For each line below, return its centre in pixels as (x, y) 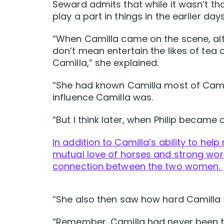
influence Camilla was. (103, 97)
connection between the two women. (138, 166)
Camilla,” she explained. (106, 63)
